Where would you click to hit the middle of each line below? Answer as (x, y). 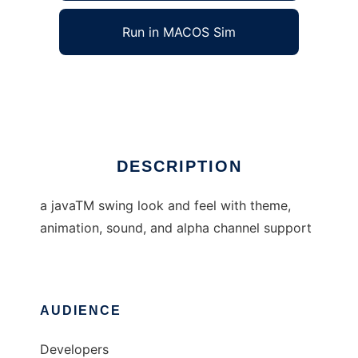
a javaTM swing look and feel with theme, (165, 206)
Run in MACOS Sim (179, 32)
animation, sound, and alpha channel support (176, 228)
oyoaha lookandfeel (100, 83)
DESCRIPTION (179, 167)
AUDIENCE (81, 311)
